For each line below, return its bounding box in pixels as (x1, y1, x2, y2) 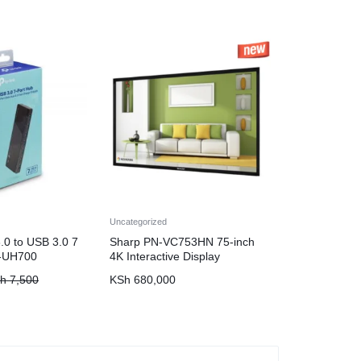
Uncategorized (110, 217, 167, 226)
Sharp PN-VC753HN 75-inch (110, 235, 255, 248)
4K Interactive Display (110, 250, 220, 263)
